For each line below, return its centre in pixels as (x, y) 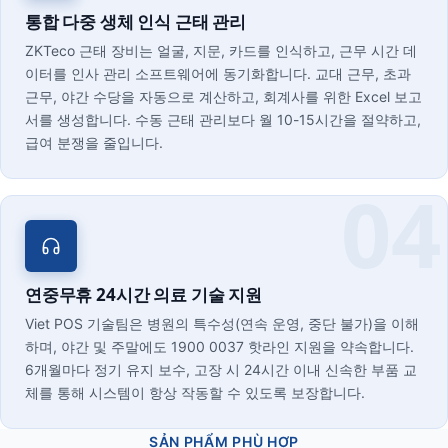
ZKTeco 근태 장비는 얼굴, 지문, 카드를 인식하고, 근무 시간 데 (221, 50)
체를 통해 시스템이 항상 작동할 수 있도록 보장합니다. (195, 392)
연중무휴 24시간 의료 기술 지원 (143, 294)
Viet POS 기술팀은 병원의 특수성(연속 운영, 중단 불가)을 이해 (222, 323)
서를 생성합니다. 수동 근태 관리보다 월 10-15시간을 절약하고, (223, 119)
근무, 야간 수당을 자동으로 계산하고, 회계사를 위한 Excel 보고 (223, 96)
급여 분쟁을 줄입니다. (94, 142)
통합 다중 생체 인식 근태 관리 (136, 21)
